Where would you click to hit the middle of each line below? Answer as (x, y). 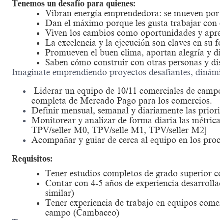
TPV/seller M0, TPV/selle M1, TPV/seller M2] (119, 130)
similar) (60, 193)
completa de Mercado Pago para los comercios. (122, 100)
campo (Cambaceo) (82, 213)
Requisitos (31, 158)
